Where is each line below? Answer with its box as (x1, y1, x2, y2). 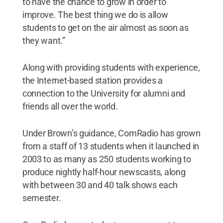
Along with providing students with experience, (22, 62, 200, 73)
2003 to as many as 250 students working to (22, 153, 191, 164)
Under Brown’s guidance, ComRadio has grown (22, 127, 201, 138)
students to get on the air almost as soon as (22, 22, 189, 33)
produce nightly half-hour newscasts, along (22, 166, 186, 177)
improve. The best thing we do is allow (22, 9, 168, 20)
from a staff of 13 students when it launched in (22, 140, 200, 151)
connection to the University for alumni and (22, 88, 186, 99)
